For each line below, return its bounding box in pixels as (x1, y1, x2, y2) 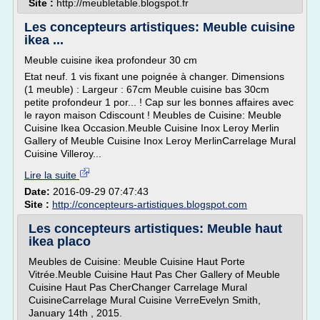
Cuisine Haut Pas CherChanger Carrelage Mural (29, 281, 247, 293)
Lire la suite (24, 169, 79, 181)
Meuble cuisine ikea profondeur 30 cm (24, 54, 197, 66)
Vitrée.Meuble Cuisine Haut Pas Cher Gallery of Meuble (29, 269, 280, 280)
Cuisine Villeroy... (24, 148, 101, 159)
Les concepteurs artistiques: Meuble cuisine (24, 20, 295, 34)
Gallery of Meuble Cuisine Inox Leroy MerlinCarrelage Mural (24, 135, 296, 146)
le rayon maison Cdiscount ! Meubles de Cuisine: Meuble (24, 109, 281, 121)
